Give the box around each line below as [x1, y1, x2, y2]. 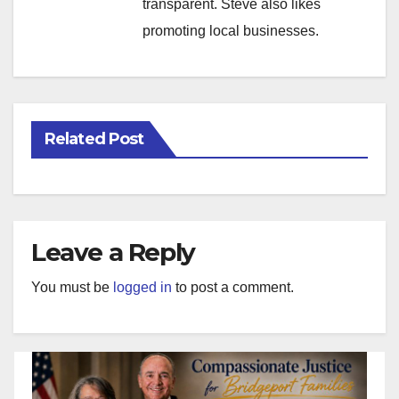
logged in [113, 279, 172, 295]
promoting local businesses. [142, 22, 319, 38]
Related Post [45, 128, 144, 149]
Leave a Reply [31, 236, 195, 267]
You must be [31, 279, 113, 295]
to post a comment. [172, 279, 294, 295]
